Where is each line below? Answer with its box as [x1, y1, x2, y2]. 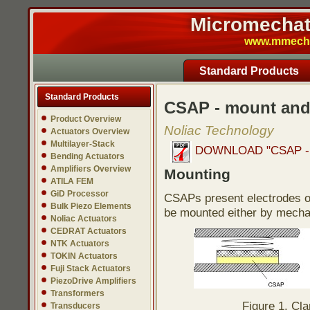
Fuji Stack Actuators [51, 264, 131, 273]
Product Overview [51, 114, 121, 124]
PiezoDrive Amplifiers [51, 276, 136, 286]
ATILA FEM [51, 176, 93, 186]
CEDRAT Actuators [51, 226, 127, 236]
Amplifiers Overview [51, 164, 131, 174]
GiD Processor [51, 189, 109, 199]
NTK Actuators [51, 239, 109, 248]
